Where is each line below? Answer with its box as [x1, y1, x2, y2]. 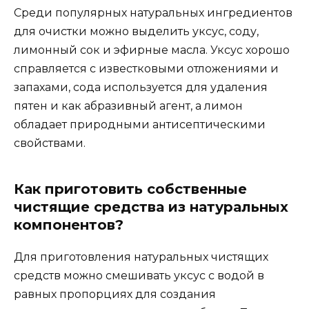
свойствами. [14, 137, 86, 150]
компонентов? [14, 217, 123, 234]
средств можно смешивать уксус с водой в [14, 269, 264, 283]
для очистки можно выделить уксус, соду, [14, 25, 259, 39]
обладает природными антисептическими [14, 118, 266, 132]
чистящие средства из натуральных [14, 199, 288, 216]
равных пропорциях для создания [14, 288, 216, 301]
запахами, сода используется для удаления [14, 81, 268, 94]
